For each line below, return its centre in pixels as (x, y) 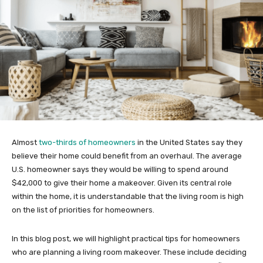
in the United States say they (189, 142)
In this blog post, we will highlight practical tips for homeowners (126, 238)
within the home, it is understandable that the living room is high (128, 196)
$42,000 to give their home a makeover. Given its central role (122, 183)
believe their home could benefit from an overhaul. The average (127, 156)
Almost (25, 142)
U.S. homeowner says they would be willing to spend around (120, 169)
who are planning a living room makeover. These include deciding (129, 252)
